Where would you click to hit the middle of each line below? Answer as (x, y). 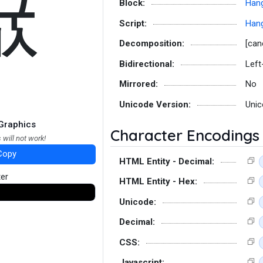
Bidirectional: (147, 64)
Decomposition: (152, 43)
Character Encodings (185, 135)
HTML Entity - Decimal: (167, 161)
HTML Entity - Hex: (158, 181)
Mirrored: (139, 84)
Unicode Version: (155, 104)
